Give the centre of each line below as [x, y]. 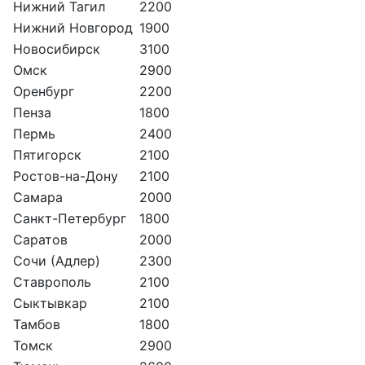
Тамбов [37, 324]
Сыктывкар [50, 303]
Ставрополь [52, 281]
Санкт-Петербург [70, 218]
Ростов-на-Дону [66, 176]
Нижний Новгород [73, 27]
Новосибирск [57, 48]
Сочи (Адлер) [57, 260]
